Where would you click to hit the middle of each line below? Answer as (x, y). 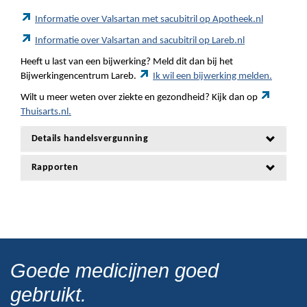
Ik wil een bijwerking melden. (212, 76)
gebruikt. (48, 295)
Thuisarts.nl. (46, 112)
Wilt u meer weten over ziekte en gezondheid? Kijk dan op (140, 98)
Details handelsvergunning (90, 139)
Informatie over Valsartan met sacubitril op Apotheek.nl (149, 20)
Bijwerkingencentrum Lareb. (79, 76)
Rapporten (55, 168)
